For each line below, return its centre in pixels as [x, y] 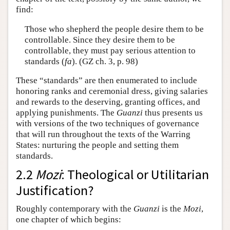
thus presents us [173, 113]
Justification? [55, 190]
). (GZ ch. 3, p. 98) [105, 61]
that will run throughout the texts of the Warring [103, 135]
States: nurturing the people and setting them [97, 145]
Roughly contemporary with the [75, 209]
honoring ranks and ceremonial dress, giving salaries [112, 91]
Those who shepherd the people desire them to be [114, 29]
